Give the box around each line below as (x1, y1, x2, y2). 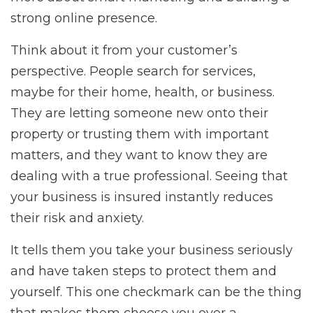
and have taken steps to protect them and (10, 263, 277, 279)
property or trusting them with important (10, 126, 269, 143)
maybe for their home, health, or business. (10, 85, 275, 101)
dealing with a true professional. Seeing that (10, 168, 288, 184)
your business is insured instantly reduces (10, 189, 273, 205)
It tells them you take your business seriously (10, 242, 293, 259)
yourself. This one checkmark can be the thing (10, 284, 302, 300)
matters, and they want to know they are (10, 147, 268, 163)
